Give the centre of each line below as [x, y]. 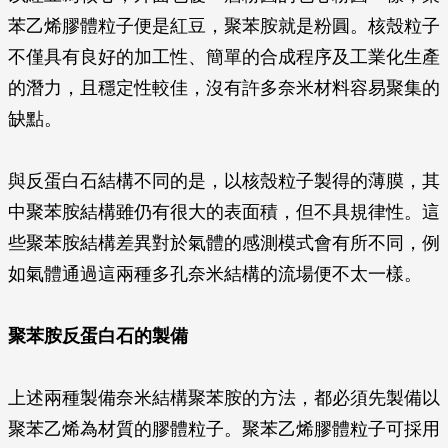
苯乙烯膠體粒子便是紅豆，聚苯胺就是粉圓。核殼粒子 [224, 26]
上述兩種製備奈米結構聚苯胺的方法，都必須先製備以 [224, 398]
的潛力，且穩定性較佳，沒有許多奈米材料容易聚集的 [224, 88]
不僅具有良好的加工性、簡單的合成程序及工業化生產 [224, 57]
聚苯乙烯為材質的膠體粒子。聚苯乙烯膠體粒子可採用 [224, 429]
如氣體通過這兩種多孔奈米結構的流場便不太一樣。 [215, 274]
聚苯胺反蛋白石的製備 [98, 336]
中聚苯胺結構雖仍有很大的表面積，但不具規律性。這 [224, 212]
